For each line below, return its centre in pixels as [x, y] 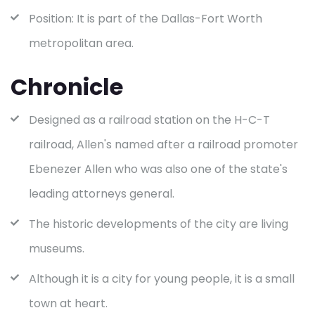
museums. [57, 249]
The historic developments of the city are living [159, 224]
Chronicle [67, 87]
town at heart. [68, 304]
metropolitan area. [81, 44]
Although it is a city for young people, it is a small [162, 279]
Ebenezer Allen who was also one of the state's [158, 169]
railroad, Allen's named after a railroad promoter [163, 145]
